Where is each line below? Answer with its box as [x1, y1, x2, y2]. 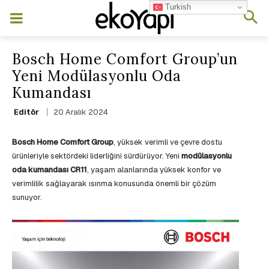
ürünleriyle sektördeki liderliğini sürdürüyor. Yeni [12, 151, 181, 162]
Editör [14, 107, 39, 116]
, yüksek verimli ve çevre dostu [113, 137, 222, 148]
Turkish [163, 2, 192, 11]
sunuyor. [12, 192, 42, 203]
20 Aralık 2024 [53, 107, 108, 118]
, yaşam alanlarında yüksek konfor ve [87, 165, 221, 175]
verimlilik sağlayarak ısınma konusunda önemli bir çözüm [12, 178, 216, 189]
